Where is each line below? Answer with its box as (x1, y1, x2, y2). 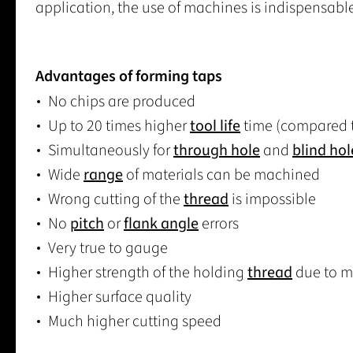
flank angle (124, 213, 199, 236)
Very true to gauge (48, 237, 168, 260)
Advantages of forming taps (35, 65, 222, 88)
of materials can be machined (123, 164, 320, 187)
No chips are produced (48, 91, 195, 113)
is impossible (229, 188, 316, 211)
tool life (190, 115, 240, 138)
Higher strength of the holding (48, 262, 247, 284)
